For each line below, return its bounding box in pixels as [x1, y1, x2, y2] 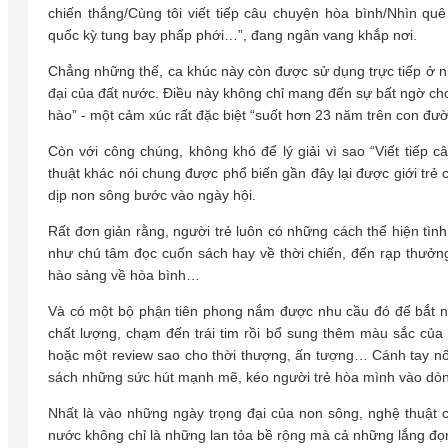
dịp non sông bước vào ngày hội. [48, 186, 256, 203]
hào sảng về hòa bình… [48, 266, 200, 283]
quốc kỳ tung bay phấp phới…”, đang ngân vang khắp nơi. [48, 26, 417, 43]
